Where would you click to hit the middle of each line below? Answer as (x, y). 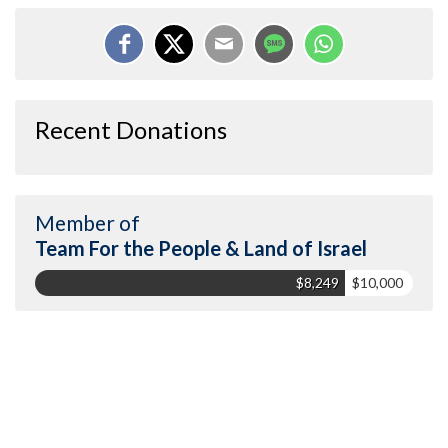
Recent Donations (131, 129)
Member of (87, 222)
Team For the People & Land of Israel (201, 247)
